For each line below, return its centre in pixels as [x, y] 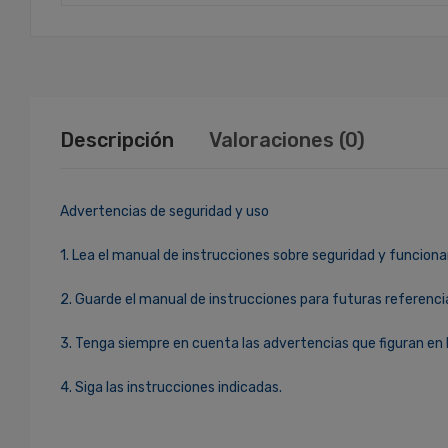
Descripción [117, 139]
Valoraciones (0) [287, 139]
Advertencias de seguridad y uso [164, 211]
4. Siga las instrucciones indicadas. [171, 387]
